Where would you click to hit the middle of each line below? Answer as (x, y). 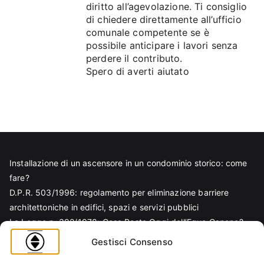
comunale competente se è (148, 32)
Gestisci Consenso (132, 242)
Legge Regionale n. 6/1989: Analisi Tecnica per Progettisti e (128, 237)
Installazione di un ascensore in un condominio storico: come (128, 163)
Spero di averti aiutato (138, 71)
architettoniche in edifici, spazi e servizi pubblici (104, 207)
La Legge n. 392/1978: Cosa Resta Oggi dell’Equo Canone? (126, 222)
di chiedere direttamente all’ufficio (164, 19)
